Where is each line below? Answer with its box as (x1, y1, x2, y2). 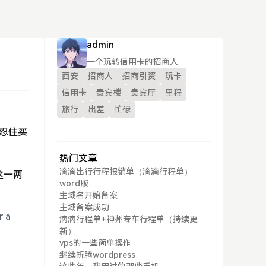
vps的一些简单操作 (59, 238, 131, 248)
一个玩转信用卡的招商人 (87, 57, 178, 66)
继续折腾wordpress (59, 250, 135, 259)
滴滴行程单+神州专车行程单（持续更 (59, 214, 198, 224)
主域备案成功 (59, 202, 109, 212)
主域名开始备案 (59, 191, 118, 200)
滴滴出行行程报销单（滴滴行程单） (59, 167, 192, 176)
